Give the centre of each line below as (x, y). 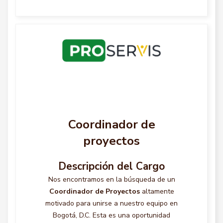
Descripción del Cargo (111, 166)
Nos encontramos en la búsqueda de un (111, 179)
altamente (157, 191)
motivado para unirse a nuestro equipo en (111, 203)
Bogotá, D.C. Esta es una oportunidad (111, 215)
